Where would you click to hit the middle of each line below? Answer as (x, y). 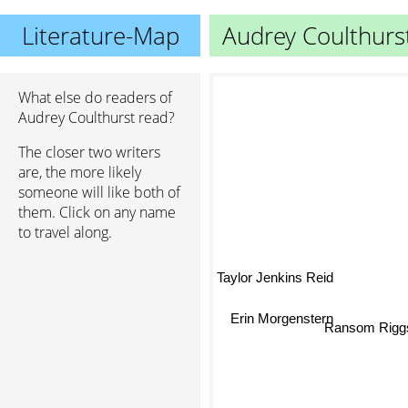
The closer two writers (89, 152)
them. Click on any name (97, 212)
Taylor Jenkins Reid (275, 278)
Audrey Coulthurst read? (97, 117)
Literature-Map (100, 36)
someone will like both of (99, 192)
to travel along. (65, 232)
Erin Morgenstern (277, 321)
